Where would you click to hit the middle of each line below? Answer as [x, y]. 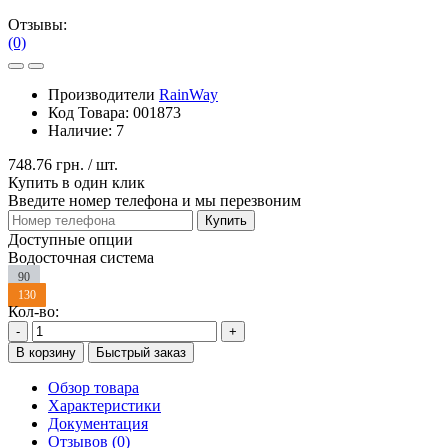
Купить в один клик [76, 183]
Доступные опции [70, 240]
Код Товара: [90, 113]
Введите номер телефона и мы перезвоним [154, 201]
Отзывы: [37, 25]
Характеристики [104, 406]
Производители [103, 95]
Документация [98, 424]
